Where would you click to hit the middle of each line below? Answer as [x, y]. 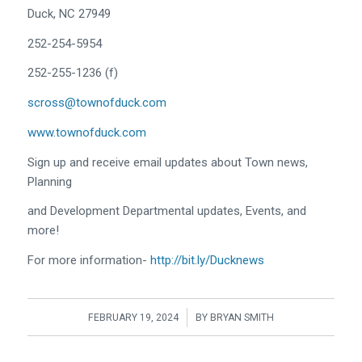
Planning [49, 181]
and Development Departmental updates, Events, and [166, 211]
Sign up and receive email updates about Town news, [167, 162]
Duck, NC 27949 [69, 13]
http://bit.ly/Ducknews [207, 261]
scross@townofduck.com [97, 103]
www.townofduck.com [86, 132]
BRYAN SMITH [242, 317]
